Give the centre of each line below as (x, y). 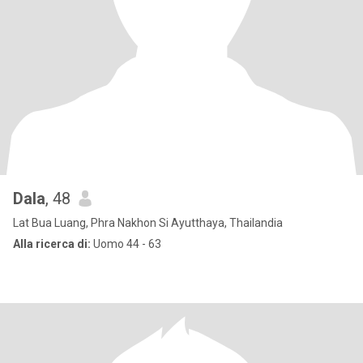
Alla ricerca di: (52, 244)
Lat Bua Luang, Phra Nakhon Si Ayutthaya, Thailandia (148, 223)
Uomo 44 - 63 (126, 244)
